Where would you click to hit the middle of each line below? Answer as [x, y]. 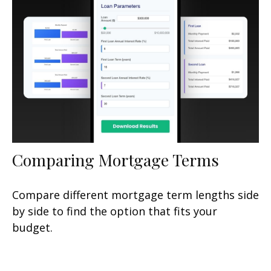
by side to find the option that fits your [115, 211]
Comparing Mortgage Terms [116, 159]
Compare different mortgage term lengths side [135, 194]
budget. [32, 227]
